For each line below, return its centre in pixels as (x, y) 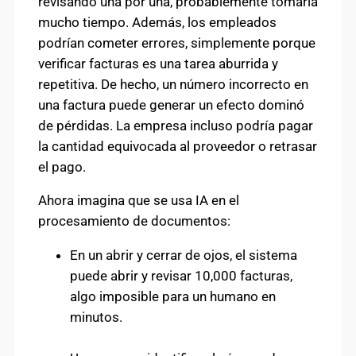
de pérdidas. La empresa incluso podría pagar (176, 125)
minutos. (96, 317)
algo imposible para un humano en (173, 297)
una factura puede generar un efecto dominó (171, 104)
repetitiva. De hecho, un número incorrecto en (173, 84)
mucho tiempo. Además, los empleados (157, 22)
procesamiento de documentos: (134, 221)
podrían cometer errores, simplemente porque (177, 43)
